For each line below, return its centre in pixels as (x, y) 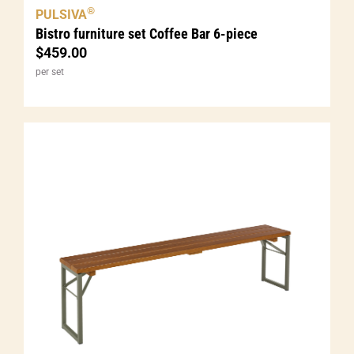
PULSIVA (61, 15)
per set (50, 72)
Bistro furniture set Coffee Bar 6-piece (147, 33)
